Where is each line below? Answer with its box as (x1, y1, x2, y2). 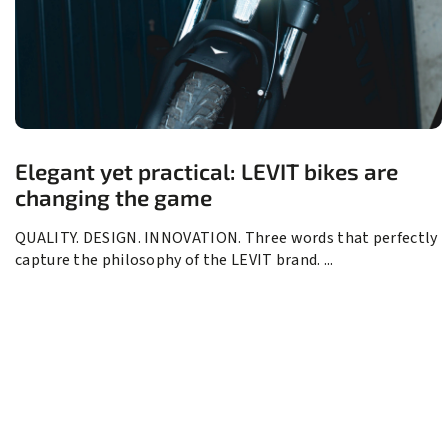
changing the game (15, 184, 212, 212)
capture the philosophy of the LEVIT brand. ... (15, 249, 334, 272)
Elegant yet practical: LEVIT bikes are (15, 158, 398, 186)
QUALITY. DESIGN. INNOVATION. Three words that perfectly (15, 227, 438, 250)
